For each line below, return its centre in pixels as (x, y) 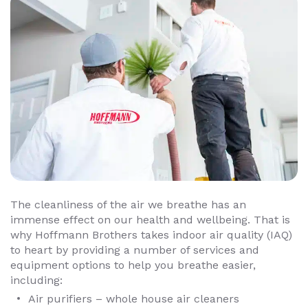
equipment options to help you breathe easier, (133, 265)
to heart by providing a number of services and (135, 250)
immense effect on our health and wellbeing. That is (150, 219)
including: (36, 280)
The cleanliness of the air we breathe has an (128, 204)
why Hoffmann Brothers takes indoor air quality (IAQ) (151, 234)
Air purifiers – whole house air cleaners (134, 298)
